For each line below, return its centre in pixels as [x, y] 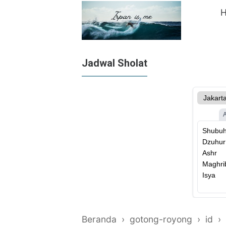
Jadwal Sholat [115, 63]
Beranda [99, 219]
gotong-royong [161, 219]
